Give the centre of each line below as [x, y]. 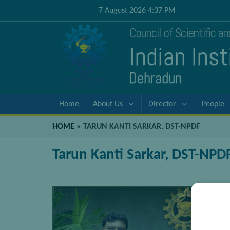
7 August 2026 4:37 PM [137, 11]
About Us [108, 104]
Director [162, 104]
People [213, 104]
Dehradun [156, 78]
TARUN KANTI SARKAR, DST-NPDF [141, 127]
